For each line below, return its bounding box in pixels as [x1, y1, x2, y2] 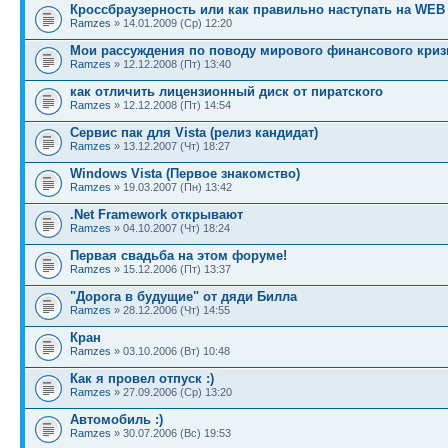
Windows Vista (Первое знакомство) [70, 166, 300, 181]
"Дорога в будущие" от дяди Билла [70, 289, 297, 304]
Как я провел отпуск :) [70, 371, 214, 386]
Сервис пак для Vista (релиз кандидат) [70, 125, 318, 140]
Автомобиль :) [70, 412, 163, 427]
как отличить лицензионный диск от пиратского [70, 84, 383, 99]
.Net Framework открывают [70, 207, 243, 222]
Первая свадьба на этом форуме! [70, 248, 287, 263]
